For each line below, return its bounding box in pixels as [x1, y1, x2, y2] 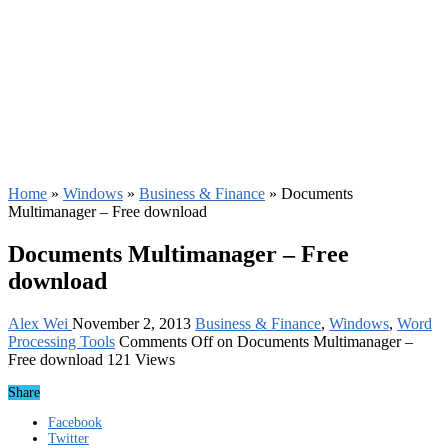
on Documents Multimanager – [213, 332, 413, 350]
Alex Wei [8, 314, 72, 332]
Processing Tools [8, 332, 115, 350]
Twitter [48, 430, 89, 446]
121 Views [107, 350, 175, 368]
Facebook [48, 414, 102, 430]
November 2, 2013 [72, 314, 191, 332]
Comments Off [119, 332, 213, 350]
